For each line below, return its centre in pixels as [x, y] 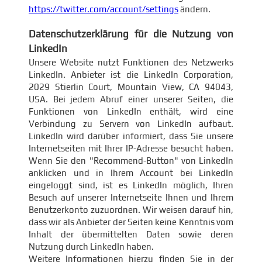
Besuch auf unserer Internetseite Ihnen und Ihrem [131, 197]
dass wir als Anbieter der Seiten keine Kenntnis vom [131, 222]
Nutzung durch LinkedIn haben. [91, 247]
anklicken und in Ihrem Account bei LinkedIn [131, 173]
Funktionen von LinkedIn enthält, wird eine [131, 111]
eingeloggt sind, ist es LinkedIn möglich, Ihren [131, 185]
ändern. [194, 9]
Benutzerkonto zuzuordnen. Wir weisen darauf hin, [131, 210]
